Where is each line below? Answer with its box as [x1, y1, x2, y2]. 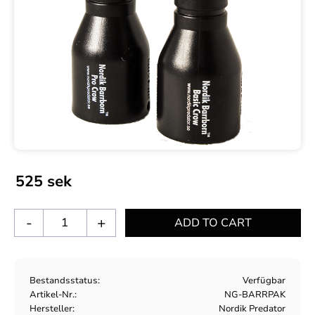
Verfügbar [242, 274, 285, 287]
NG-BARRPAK [224, 288, 285, 301]
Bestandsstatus [30, 274, 98, 287]
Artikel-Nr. [30, 288, 75, 301]
